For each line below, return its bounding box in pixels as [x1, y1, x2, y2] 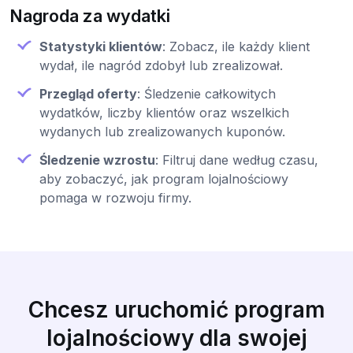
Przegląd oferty [39, 86, 137, 102]
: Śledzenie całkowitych [137, 86, 276, 102]
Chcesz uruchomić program [28, 296, 325, 324]
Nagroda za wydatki [9, 6, 170, 27]
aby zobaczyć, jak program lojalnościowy [39, 171, 288, 188]
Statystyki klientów [39, 39, 162, 55]
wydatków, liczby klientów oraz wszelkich [39, 105, 289, 121]
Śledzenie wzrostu [39, 152, 155, 169]
